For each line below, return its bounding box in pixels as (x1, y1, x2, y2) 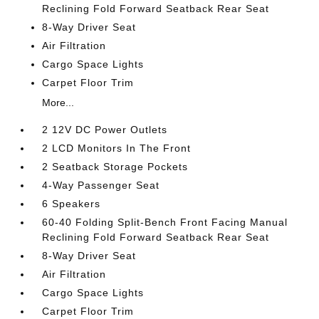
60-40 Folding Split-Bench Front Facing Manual (42, 216, 288, 228)
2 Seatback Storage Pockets (42, 161, 189, 172)
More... (42, 97, 75, 108)
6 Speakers (42, 198, 101, 209)
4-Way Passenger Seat (42, 179, 160, 191)
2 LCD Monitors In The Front (42, 142, 192, 154)
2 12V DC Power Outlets (42, 124, 168, 135)
